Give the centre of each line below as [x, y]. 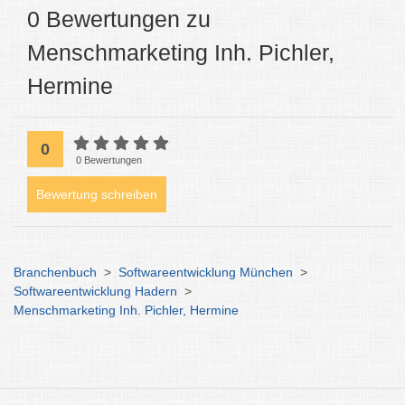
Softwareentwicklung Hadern [95, 291]
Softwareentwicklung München [206, 272]
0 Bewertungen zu [119, 19]
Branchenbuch [55, 272]
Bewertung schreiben [97, 194]
